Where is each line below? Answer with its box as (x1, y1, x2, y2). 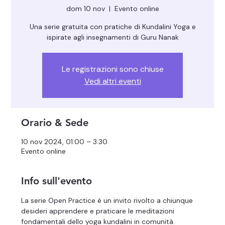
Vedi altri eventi (84, 76, 141, 87)
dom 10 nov (66, 4, 105, 14)
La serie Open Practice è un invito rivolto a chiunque (21, 196, 195, 205)
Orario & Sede (21, 117, 89, 129)
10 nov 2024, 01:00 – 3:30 (21, 137, 108, 147)
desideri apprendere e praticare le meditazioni (21, 206, 177, 216)
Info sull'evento (21, 175, 92, 187)
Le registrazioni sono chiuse (61, 64, 164, 75)
